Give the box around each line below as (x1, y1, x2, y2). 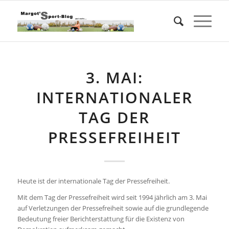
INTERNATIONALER (36, 87, 193, 108)
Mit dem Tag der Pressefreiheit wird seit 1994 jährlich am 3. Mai (17, 193, 207, 202)
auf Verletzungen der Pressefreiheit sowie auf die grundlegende (17, 203, 209, 213)
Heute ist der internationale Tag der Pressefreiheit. (17, 176, 170, 186)
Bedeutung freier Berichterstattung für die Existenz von (17, 214, 185, 224)
